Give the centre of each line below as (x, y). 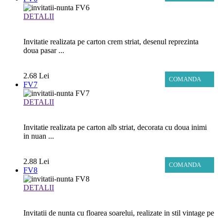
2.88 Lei (36, 162)
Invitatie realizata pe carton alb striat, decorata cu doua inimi (115, 127)
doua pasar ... (44, 51)
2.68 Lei (36, 76)
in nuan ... (39, 136)
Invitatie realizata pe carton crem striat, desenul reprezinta (111, 42)
